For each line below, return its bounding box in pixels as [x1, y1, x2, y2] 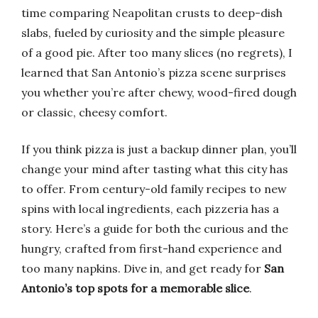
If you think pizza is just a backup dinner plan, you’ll [21, 142, 297, 156]
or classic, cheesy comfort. [21, 105, 168, 119]
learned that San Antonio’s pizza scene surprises [21, 65, 286, 79]
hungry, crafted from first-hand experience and [21, 241, 282, 256]
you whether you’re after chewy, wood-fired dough [21, 85, 297, 99]
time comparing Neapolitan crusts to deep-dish [21, 6, 283, 20]
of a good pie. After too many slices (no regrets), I [21, 45, 292, 60]
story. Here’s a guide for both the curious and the [21, 221, 288, 236]
